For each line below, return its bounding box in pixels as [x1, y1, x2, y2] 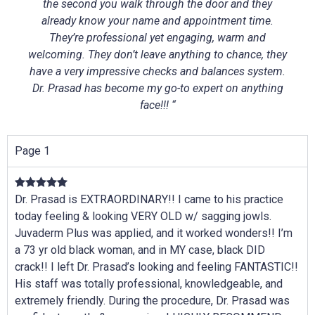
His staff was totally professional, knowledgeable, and [15, 277, 283, 291]
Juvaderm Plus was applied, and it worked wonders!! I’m [15, 226, 292, 240]
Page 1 [15, 144, 50, 158]
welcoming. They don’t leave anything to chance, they [28, 48, 287, 62]
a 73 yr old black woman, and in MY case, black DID [15, 243, 265, 257]
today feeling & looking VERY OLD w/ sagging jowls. [15, 210, 271, 224]
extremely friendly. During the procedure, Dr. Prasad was [15, 294, 290, 308]
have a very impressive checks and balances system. [30, 65, 285, 79]
